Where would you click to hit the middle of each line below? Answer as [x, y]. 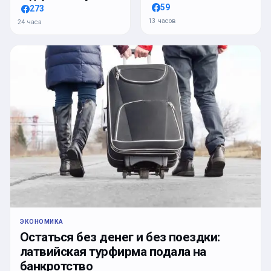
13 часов [162, 21]
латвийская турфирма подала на [113, 251]
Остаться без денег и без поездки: [120, 237]
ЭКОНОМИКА [42, 221]
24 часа [30, 22]
